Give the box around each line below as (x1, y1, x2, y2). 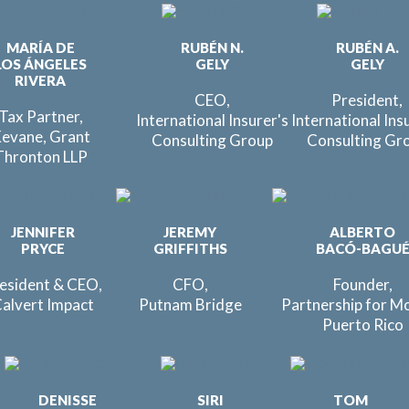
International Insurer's (135, 110, 288, 130)
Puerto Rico (321, 315, 404, 334)
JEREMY (163, 224, 216, 240)
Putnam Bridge (138, 295, 242, 314)
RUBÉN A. (335, 39, 399, 56)
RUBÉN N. (180, 39, 244, 56)
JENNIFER (10, 224, 75, 240)
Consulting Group (151, 131, 273, 150)
